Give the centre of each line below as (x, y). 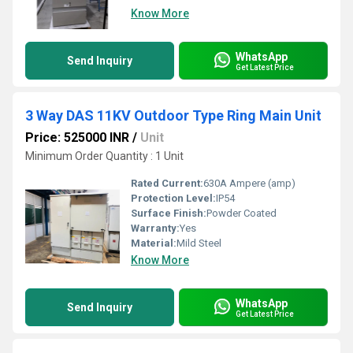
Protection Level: (173, 198)
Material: (154, 243)
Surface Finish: (169, 213)
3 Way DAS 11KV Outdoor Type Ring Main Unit (173, 115)
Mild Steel (199, 243)
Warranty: (155, 228)
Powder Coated (242, 213)
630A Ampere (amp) (249, 183)
